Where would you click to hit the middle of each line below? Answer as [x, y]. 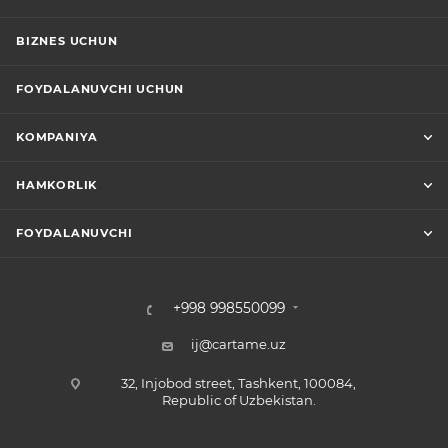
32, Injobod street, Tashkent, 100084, [238, 382]
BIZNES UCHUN [67, 40]
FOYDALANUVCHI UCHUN [100, 88]
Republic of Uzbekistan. [238, 399]
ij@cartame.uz [238, 343]
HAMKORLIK [57, 184]
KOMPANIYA [57, 136]
